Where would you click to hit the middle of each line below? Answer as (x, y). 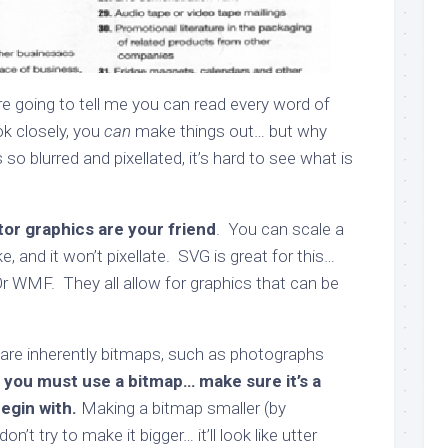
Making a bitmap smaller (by (181, 408)
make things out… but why (229, 131)
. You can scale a (280, 229)
